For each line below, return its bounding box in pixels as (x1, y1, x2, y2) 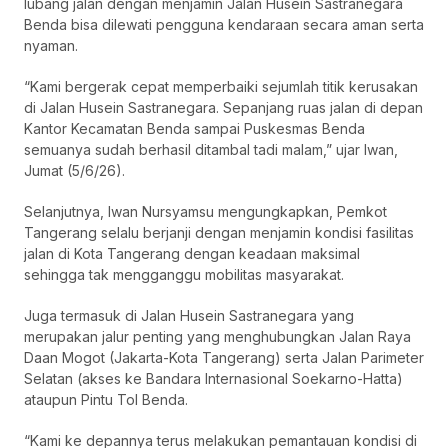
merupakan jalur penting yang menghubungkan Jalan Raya (24, 328, 411, 346)
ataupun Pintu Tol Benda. (24, 391, 188, 409)
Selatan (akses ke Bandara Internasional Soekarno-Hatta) (24, 370, 403, 388)
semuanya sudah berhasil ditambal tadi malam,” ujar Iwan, (24, 141, 398, 159)
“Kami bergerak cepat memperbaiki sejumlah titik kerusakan (24, 78, 418, 96)
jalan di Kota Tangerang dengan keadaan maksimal (24, 245, 360, 263)
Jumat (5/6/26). (24, 162, 125, 180)
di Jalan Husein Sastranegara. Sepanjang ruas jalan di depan (24, 99, 423, 117)
